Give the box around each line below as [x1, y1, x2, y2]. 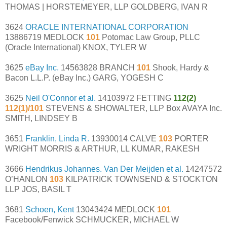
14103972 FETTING [96, 93, 171, 102]
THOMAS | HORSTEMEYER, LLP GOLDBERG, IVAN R [5, 2, 208, 11]
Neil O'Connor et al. [25, 93, 96, 102]
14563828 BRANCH [59, 63, 137, 72]
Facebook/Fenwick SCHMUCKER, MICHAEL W [5, 215, 179, 224]
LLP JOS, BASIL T [5, 184, 71, 194]
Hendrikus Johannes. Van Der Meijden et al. [25, 164, 183, 173]
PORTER [172, 134, 209, 143]
